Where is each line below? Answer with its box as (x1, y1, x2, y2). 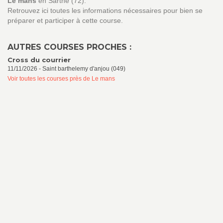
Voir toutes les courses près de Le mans (7, 75, 115, 82)
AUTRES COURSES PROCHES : (7, 42, 131, 52)
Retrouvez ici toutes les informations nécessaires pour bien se (7, 6, 203, 14)
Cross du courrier (7, 56, 71, 64)
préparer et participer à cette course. (7, 16, 123, 24)
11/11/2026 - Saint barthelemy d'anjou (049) (7, 65, 125, 72)
